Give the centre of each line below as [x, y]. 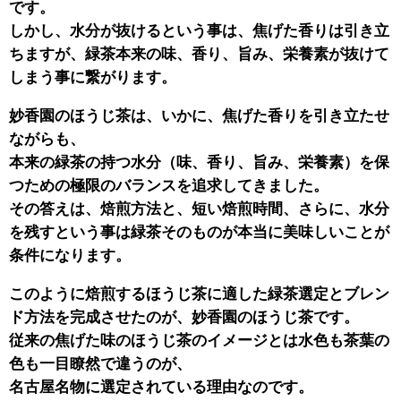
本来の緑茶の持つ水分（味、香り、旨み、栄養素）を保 [199, 162]
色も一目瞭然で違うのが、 [100, 363]
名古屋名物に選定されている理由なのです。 [161, 387]
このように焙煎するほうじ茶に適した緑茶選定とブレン [199, 294]
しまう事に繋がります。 [93, 78]
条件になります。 [70, 255]
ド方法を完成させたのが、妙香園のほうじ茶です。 [184, 317]
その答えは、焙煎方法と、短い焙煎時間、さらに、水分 [199, 209]
